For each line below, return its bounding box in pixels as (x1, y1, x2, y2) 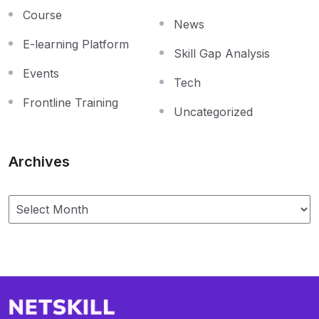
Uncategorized (174, 105, 253, 120)
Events (23, 66, 59, 81)
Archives (9, 153, 70, 171)
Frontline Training (23, 95, 118, 110)
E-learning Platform (23, 37, 129, 52)
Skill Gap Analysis (174, 46, 270, 61)
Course (23, 8, 62, 23)
